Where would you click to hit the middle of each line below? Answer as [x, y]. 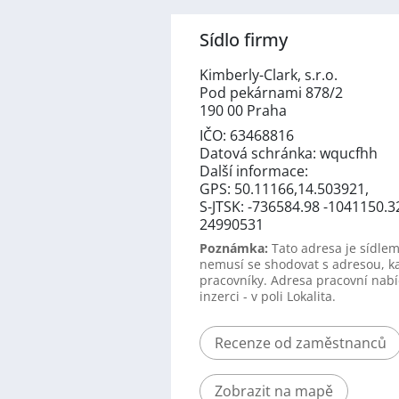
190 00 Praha [243, 110]
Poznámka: [234, 248]
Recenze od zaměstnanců [301, 342]
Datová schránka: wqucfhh [289, 153]
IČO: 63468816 [247, 135]
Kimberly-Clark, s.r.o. [269, 74]
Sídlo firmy [244, 39]
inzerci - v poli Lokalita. [268, 296]
